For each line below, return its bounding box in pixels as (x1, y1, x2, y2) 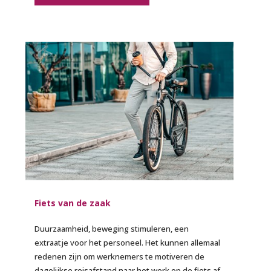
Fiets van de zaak (34, 197, 111, 209)
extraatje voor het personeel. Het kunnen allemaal (34, 237, 221, 249)
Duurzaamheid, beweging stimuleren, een (34, 223, 189, 235)
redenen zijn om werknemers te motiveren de (34, 251, 205, 263)
